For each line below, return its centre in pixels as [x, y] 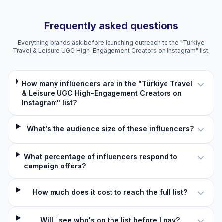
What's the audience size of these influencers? [110, 129]
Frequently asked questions [111, 26]
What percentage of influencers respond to [100, 156]
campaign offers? [55, 166]
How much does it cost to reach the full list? [110, 192]
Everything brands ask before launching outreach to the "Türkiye [111, 42]
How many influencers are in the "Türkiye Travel [107, 83]
